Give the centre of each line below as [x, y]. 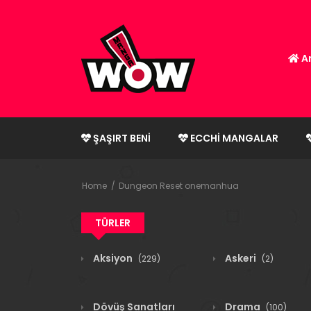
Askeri [241, 258]
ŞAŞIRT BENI [121, 138]
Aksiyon [113, 258]
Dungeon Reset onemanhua [179, 186]
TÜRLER [113, 223]
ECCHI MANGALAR [233, 138]
